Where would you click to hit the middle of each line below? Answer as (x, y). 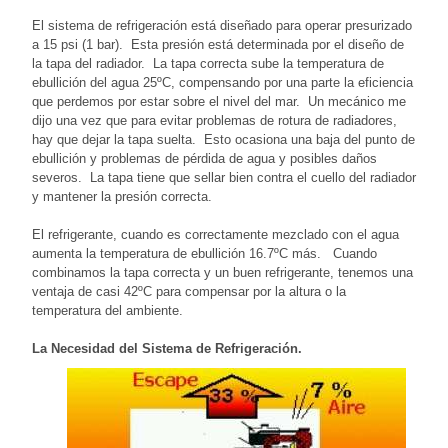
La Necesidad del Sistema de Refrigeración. (167, 348)
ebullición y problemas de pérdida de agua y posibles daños (204, 158)
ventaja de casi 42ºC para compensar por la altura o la (189, 291)
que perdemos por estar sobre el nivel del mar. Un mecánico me (219, 101)
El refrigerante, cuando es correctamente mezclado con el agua (215, 234)
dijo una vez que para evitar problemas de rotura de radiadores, (214, 120)
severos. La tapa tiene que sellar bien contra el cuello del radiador (224, 177)
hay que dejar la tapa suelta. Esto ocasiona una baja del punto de (223, 139)
